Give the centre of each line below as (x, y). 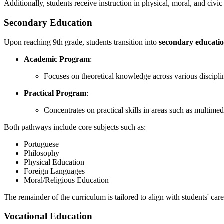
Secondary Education (48, 22)
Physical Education (54, 162)
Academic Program (57, 59)
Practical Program (55, 93)
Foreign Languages (54, 171)
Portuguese (41, 144)
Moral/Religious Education (66, 180)
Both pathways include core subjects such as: (75, 127)
